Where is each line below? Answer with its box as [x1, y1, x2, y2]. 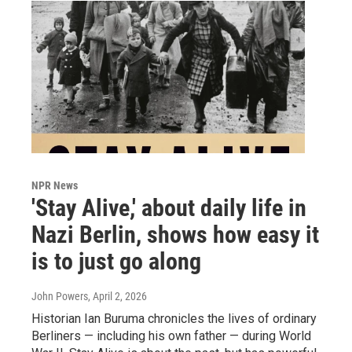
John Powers [31, 289, 88, 302]
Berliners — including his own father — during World [31, 328, 311, 343]
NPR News [31, 178, 78, 192]
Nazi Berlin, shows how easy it [31, 220, 319, 248]
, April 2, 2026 [88, 289, 147, 302]
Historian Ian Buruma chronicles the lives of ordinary [31, 310, 317, 326]
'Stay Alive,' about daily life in [31, 193, 306, 222]
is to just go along [31, 247, 201, 275]
